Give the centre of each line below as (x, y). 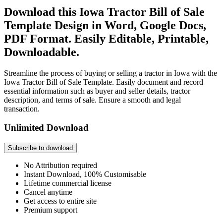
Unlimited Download (46, 128)
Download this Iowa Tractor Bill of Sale (104, 12)
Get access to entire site (60, 201)
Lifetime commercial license (68, 183)
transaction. (22, 109)
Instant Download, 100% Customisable (85, 174)
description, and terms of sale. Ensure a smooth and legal (92, 100)
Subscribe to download (40, 148)
